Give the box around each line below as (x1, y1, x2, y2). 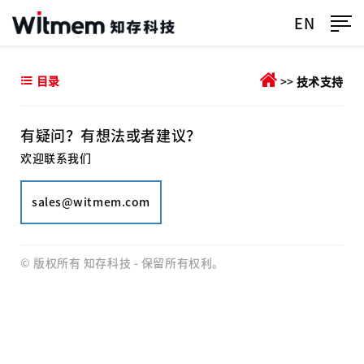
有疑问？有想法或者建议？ (20, 128, 201, 143)
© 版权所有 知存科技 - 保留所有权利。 (20, 258, 224, 269)
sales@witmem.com (32, 197, 150, 208)
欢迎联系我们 (20, 153, 92, 164)
